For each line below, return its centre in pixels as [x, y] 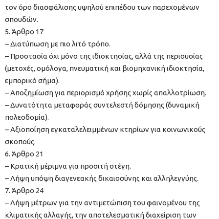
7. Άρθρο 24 [24, 191]
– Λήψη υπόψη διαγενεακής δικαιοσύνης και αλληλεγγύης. [102, 178]
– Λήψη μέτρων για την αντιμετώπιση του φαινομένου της [102, 203]
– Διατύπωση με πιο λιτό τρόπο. [58, 44]
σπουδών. [22, 20]
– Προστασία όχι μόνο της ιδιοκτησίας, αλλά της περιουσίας [104, 56]
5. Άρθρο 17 [24, 32]
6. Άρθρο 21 [24, 154]
